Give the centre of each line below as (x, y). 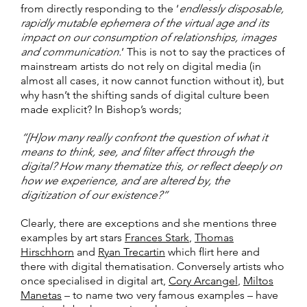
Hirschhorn (47, 252)
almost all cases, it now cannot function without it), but (152, 81)
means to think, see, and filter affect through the (137, 152)
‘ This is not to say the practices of (203, 52)
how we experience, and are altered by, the (125, 181)
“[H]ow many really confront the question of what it (144, 138)
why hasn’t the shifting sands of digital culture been (145, 95)
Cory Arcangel (203, 281)
